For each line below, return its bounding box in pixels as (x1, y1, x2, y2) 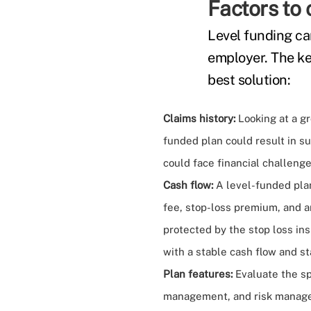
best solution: (208, 72, 290, 88)
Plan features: (163, 268, 233, 280)
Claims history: (163, 112, 235, 124)
